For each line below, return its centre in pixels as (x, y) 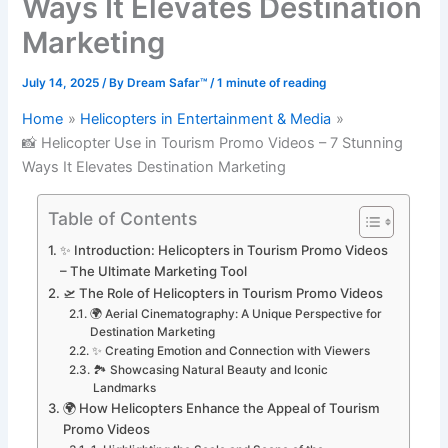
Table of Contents (123, 218)
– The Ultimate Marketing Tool (154, 270)
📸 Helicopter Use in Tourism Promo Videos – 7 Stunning (213, 143)
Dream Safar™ (169, 83)
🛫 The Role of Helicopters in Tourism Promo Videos (223, 292)
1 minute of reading (272, 83)
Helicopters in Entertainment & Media (206, 119)
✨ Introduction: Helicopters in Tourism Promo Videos (224, 249)
